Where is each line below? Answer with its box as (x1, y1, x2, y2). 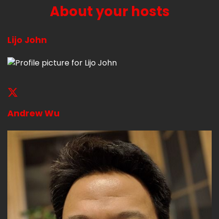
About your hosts (49, 1, 170, 21)
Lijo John (7, 34, 47, 46)
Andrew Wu (7, 107, 60, 119)
